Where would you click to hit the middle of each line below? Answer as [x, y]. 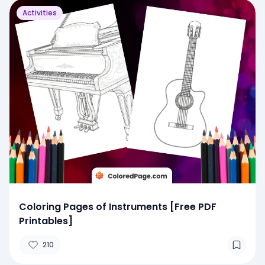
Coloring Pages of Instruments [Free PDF [118, 206]
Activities [40, 12]
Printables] [46, 221]
